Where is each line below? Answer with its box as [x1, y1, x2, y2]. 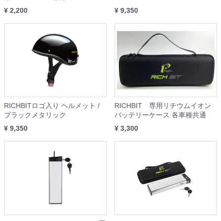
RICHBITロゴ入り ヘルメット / [4, 102, 100, 110]
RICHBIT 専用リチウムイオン [114, 102, 211, 110]
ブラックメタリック [4, 111, 66, 119]
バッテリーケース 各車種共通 [114, 111, 206, 119]
